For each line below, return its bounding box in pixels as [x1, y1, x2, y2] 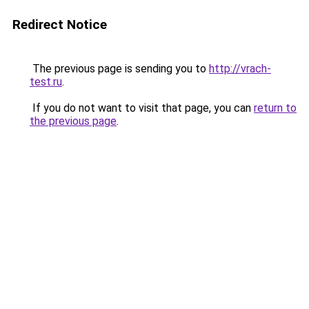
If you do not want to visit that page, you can [30, 101, 254, 114]
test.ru [30, 75, 62, 88]
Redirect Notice [12, 17, 107, 32]
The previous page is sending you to [30, 62, 209, 75]
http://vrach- [209, 62, 271, 75]
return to [254, 101, 297, 114]
